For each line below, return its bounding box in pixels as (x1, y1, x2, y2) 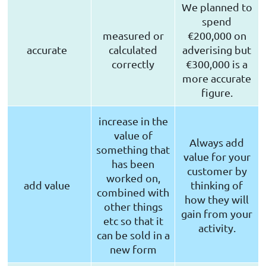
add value (23, 179, 75, 192)
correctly (112, 58, 154, 71)
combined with (97, 186, 169, 199)
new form (109, 243, 157, 256)
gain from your (181, 207, 252, 220)
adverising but (182, 43, 251, 56)
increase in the (98, 115, 168, 128)
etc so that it (103, 214, 163, 227)
